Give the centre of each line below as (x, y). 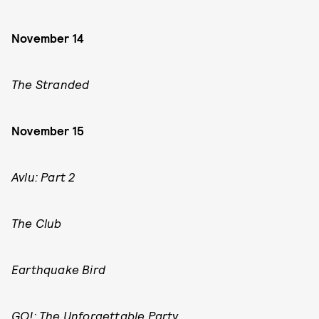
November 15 (48, 130)
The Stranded (51, 84)
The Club (37, 223)
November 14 (48, 38)
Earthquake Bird (58, 269)
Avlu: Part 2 (43, 177)
